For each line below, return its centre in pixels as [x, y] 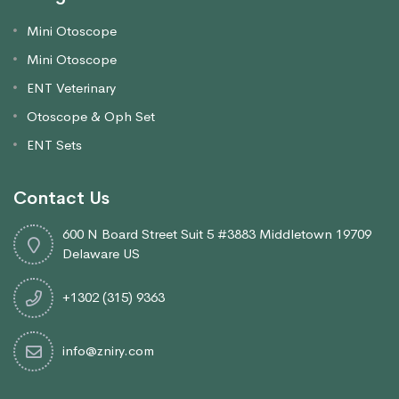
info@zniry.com [108, 351]
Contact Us [61, 199]
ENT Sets [54, 145]
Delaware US [101, 254]
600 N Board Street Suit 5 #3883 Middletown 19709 [217, 234]
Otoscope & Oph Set [91, 117]
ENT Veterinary [71, 88]
